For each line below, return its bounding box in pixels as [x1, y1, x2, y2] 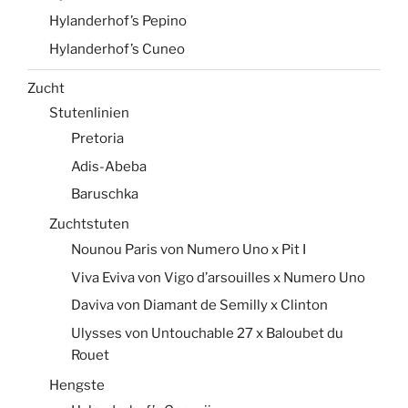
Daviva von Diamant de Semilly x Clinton [71, 297, 328, 313]
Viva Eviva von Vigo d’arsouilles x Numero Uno [71, 269, 365, 286]
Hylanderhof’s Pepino [49, 13, 187, 30]
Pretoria [71, 130, 124, 147]
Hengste [49, 376, 105, 393]
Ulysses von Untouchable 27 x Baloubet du [71, 324, 343, 342]
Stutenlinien [49, 105, 129, 122]
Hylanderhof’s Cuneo [49, 40, 185, 57]
